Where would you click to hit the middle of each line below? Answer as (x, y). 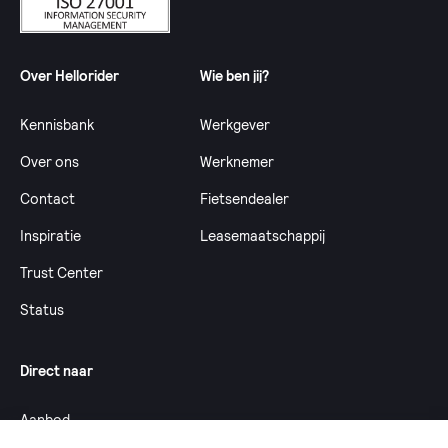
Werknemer (237, 161)
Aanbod (45, 419)
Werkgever (235, 124)
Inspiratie (50, 235)
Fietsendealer (244, 198)
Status (42, 309)
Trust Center (61, 272)
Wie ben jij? (234, 75)
